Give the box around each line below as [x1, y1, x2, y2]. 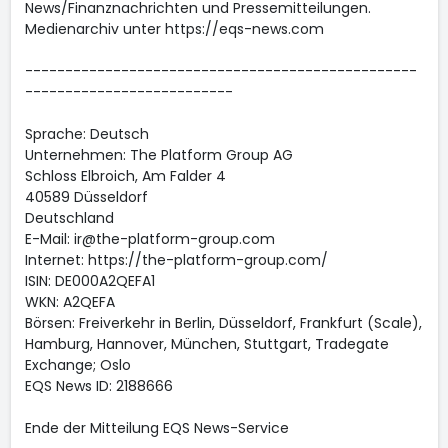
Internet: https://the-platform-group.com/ [24, 250, 328, 270]
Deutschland [24, 208, 114, 228]
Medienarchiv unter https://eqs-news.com [24, 19, 324, 39]
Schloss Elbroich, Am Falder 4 [24, 166, 226, 186]
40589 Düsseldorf [24, 187, 148, 207]
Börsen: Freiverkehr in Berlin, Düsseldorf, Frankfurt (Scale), [24, 313, 422, 333]
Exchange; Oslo [24, 355, 131, 375]
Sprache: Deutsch [24, 124, 149, 144]
